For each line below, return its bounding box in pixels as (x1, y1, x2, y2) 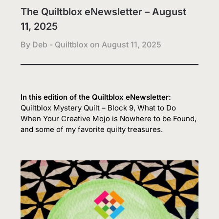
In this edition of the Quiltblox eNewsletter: (21, 92, 172, 102)
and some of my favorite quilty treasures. (21, 124, 163, 134)
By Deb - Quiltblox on (21, 39, 102, 49)
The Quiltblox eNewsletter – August (21, 5, 187, 18)
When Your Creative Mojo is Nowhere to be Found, (21, 113, 197, 123)
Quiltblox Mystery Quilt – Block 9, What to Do (21, 103, 176, 112)
